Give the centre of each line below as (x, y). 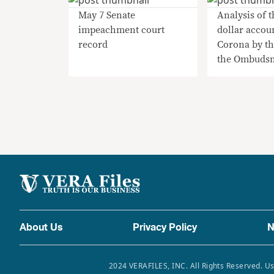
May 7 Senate (107, 15)
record (93, 45)
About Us (41, 228)
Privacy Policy (165, 228)
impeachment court (121, 30)
